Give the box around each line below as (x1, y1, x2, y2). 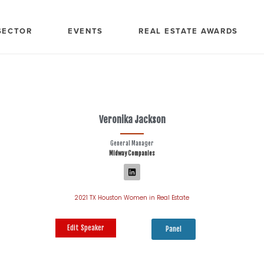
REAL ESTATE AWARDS (138, 25, 239, 37)
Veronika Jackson (98, 114, 166, 126)
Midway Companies (109, 150, 155, 157)
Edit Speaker (67, 223, 104, 232)
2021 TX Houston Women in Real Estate (75, 193, 189, 202)
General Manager (110, 140, 154, 147)
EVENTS (67, 25, 104, 37)
